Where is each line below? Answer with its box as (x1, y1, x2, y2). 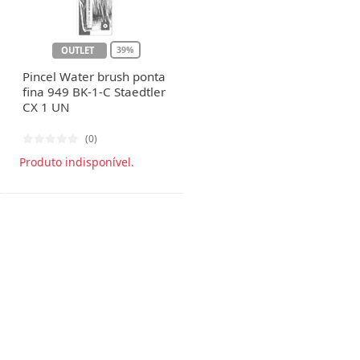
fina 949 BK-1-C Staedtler (22, 83, 166, 100)
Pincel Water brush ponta (22, 67, 166, 84)
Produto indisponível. (19, 153, 135, 170)
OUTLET (61, 43, 95, 56)
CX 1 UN (22, 98, 71, 115)
